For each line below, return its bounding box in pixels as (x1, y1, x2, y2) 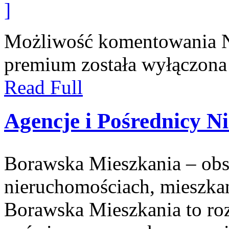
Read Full (4, 76, 83, 98)
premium (4, 53, 76, 75)
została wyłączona (76, 53, 227, 75)
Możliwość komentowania (4, 30, 221, 52)
